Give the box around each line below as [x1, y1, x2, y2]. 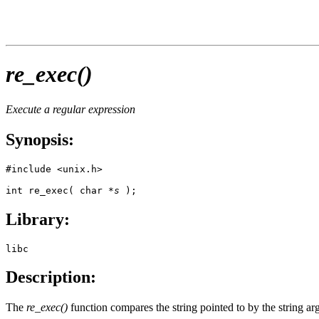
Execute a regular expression [6, 103, 135, 115]
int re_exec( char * [6, 184, 114, 196]
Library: [6, 209, 70, 229]
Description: [6, 268, 96, 287]
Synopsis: [6, 130, 74, 149]
